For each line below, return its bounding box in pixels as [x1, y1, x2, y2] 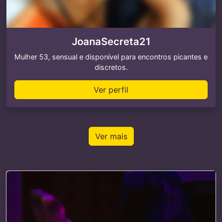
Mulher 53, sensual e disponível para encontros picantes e [14, 53, 208, 61]
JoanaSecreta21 [71, 35, 151, 48]
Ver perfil [94, 85, 128, 95]
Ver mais [95, 131, 127, 141]
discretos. [94, 63, 128, 71]
